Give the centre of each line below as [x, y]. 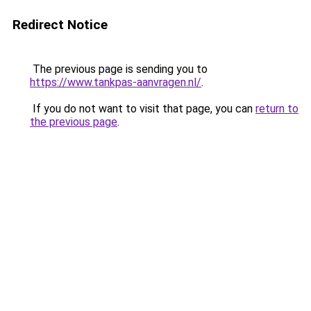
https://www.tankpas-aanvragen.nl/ [116, 82]
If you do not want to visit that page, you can [143, 109]
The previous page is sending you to [119, 69]
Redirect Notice [60, 25]
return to [277, 109]
